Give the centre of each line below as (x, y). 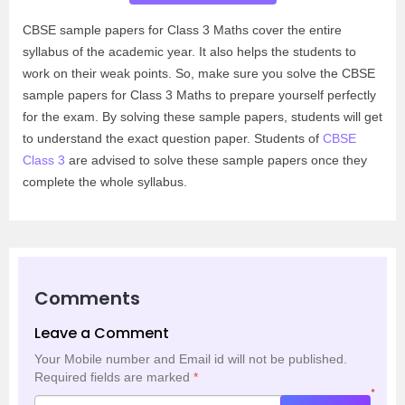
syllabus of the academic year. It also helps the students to (189, 52)
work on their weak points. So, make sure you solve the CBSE (199, 73)
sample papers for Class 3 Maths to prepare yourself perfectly (199, 95)
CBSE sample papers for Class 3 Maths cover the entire (182, 30)
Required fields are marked (114, 377)
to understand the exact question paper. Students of (173, 138)
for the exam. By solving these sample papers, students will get (202, 117)
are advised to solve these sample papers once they (216, 160)
